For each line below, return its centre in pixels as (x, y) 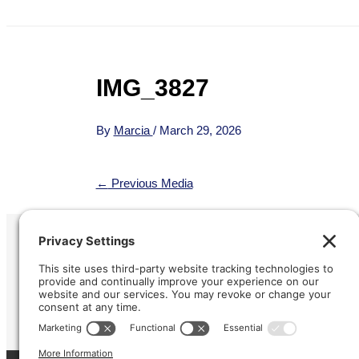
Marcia (133, 130)
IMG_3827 (152, 88)
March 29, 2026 (200, 130)
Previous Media (150, 183)
